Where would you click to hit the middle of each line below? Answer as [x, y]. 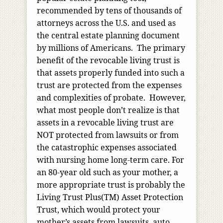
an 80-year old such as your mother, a [108, 172]
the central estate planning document [108, 36]
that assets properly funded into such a [111, 73]
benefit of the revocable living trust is [108, 60]
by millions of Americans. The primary [111, 48]
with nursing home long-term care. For [111, 160]
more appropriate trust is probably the [111, 185]
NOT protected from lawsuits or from [108, 135]
